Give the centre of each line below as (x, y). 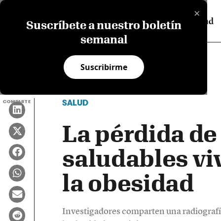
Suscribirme (104, 67)
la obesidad (128, 183)
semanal (104, 39)
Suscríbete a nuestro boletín (104, 25)
